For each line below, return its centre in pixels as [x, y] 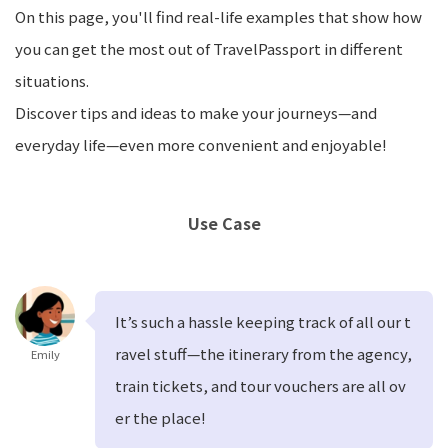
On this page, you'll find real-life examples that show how [218, 16]
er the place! [160, 417]
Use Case [224, 223]
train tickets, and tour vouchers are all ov [260, 385]
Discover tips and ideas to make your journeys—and [196, 112]
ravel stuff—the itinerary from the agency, [263, 353]
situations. [52, 80]
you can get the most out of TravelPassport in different [209, 48]
